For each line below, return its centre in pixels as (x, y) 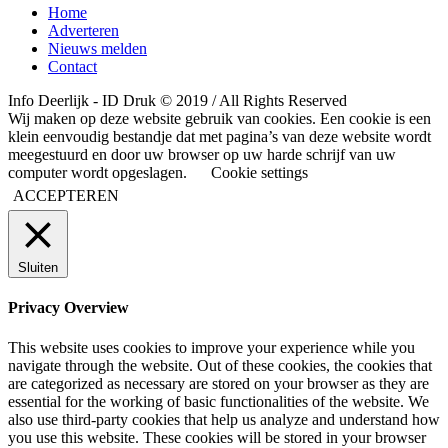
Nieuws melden (97, 49)
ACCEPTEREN (66, 196)
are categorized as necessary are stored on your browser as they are (218, 383)
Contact (72, 67)
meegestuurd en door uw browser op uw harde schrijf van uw (202, 155)
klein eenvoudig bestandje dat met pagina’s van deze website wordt (219, 137)
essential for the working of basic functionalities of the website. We (218, 401)
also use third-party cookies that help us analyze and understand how (224, 419)
